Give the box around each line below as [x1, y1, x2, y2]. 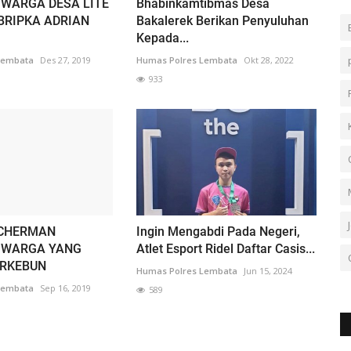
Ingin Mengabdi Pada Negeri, [136, 224, 300, 240]
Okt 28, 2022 [243, 53, 294, 66]
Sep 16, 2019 [39, 282, 91, 295]
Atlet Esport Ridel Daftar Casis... [136, 241, 315, 257]
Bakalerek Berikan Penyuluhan [136, 13, 309, 28]
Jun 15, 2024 [243, 265, 292, 277]
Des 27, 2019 [39, 53, 91, 66]
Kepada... [136, 30, 189, 45]
